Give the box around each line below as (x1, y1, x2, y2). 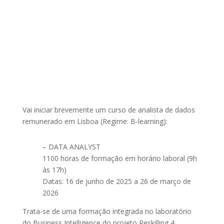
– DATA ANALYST (42, 142, 100, 151)
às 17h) (42, 165, 66, 174)
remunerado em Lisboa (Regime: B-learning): (22, 116, 167, 126)
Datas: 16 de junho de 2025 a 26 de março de (42, 176, 191, 186)
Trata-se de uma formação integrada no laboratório (22, 206, 191, 216)
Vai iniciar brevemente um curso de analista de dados (22, 105, 195, 114)
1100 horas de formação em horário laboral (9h (42, 153, 197, 163)
